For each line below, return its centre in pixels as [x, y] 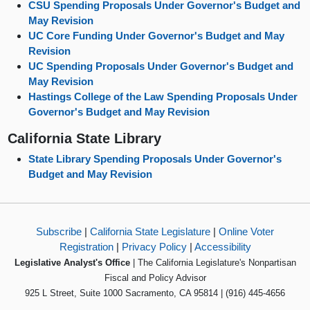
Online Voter [246, 232]
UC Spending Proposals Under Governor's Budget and [161, 66]
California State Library [85, 138]
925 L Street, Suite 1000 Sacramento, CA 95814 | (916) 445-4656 [155, 293]
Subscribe [59, 232]
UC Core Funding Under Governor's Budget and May [157, 35]
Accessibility [222, 247]
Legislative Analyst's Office [72, 263]
